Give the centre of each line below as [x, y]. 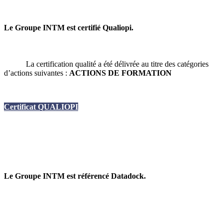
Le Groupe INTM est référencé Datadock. [75, 176]
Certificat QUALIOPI [41, 107]
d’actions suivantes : [37, 73]
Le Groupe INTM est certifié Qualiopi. [69, 27]
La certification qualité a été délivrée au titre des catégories [106, 64]
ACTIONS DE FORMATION [120, 73]
